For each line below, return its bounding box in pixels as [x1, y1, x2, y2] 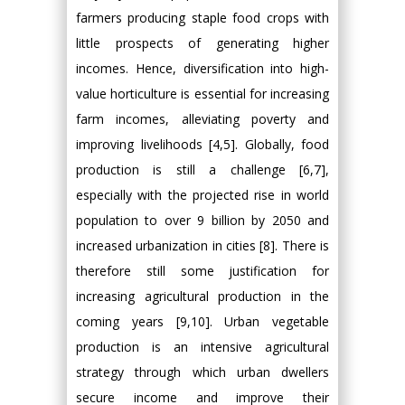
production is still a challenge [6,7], [76, 161, 329, 178]
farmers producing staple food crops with [76, 9, 329, 26]
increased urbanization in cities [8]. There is [76, 237, 329, 254]
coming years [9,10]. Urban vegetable [76, 313, 329, 330]
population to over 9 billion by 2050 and [76, 212, 329, 229]
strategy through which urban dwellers [76, 363, 329, 381]
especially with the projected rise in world [76, 186, 329, 203]
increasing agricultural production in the [76, 287, 329, 305]
